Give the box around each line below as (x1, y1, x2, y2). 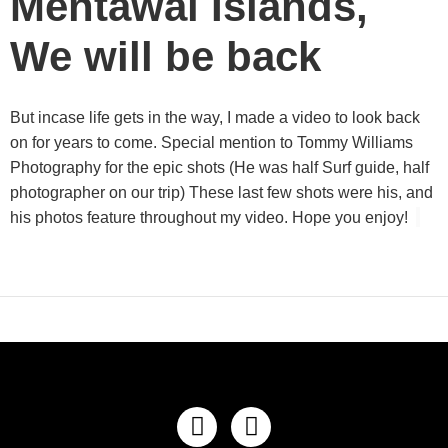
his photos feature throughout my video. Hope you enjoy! (10, 208, 416, 226)
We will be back (10, 33, 321, 80)
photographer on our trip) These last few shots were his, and (10, 183, 433, 201)
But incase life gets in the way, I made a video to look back (10, 108, 420, 126)
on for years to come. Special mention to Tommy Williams (10, 133, 413, 151)
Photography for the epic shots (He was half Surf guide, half (10, 158, 429, 176)
